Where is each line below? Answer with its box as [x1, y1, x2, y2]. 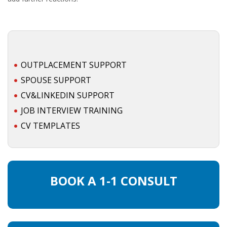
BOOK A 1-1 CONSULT [50, 172, 177, 189]
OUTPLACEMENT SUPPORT [21, 59, 127, 70]
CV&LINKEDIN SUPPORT [21, 90, 115, 101]
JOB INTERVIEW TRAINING [21, 105, 123, 116]
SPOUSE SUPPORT [21, 74, 91, 86]
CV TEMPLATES [21, 120, 80, 131]
